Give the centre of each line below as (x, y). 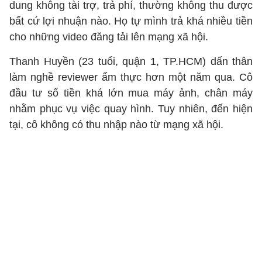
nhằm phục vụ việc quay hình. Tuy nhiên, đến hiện (131, 109)
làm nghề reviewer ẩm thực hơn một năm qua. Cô (131, 77)
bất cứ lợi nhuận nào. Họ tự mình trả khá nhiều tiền (131, 21)
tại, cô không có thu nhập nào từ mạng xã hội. (116, 125)
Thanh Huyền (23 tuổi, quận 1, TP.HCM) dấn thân (131, 61)
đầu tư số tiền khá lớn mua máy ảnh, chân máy (131, 93)
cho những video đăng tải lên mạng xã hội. (109, 37)
